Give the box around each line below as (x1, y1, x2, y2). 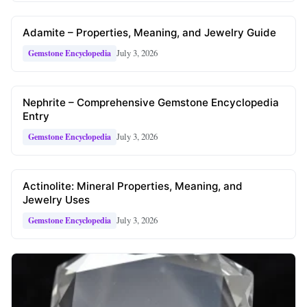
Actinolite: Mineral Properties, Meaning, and (23, 179, 243, 193)
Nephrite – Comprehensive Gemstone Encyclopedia (23, 95, 279, 109)
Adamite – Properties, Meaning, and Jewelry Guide (23, 25, 276, 39)
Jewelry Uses (23, 193, 90, 206)
